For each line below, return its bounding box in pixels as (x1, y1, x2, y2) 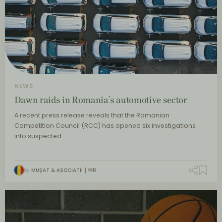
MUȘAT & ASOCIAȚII (31, 166, 83, 173)
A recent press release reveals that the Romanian (14, 111, 169, 119)
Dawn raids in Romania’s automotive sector (14, 93, 187, 106)
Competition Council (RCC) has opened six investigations (14, 121, 196, 130)
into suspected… (14, 131, 65, 140)
